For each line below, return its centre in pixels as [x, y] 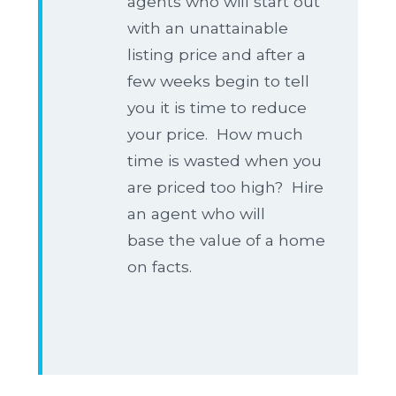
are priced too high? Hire [225, 187]
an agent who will [196, 213]
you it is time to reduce [217, 107]
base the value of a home [226, 240]
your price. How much [215, 134]
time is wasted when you [225, 160]
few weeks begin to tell [218, 81]
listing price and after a [217, 54]
